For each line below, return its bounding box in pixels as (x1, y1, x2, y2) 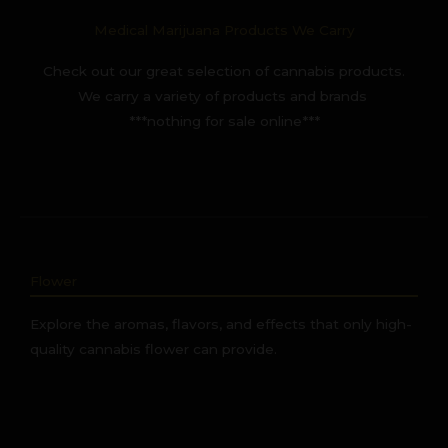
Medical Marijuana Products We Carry (93, 21, 355, 38)
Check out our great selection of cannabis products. (43, 62, 405, 79)
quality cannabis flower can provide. (30, 340, 277, 357)
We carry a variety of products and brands (77, 87, 371, 104)
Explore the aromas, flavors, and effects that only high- (30, 315, 412, 332)
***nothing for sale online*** (128, 112, 320, 129)
